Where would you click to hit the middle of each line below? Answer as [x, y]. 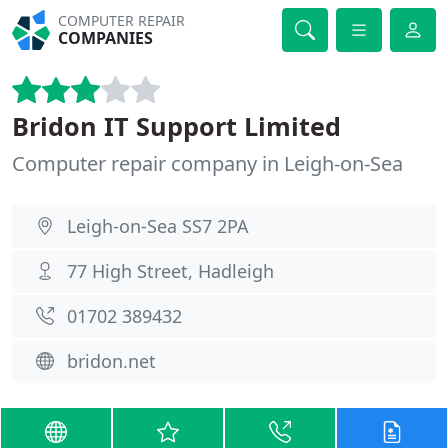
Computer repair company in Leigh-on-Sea [207, 163]
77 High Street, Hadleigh [170, 271]
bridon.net [111, 361]
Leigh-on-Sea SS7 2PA [158, 226]
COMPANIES [106, 38]
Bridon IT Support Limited [176, 126]
